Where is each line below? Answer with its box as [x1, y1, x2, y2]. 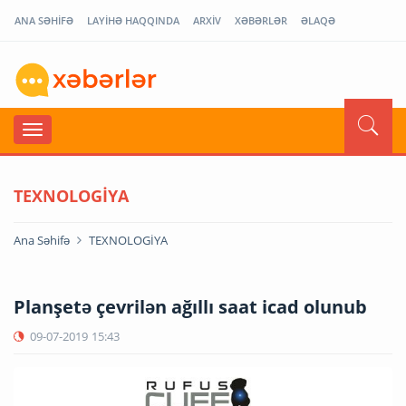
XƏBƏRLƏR [235, 14, 287, 27]
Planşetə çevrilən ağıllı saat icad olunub [14, 294, 367, 319]
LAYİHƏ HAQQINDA [87, 14, 179, 27]
